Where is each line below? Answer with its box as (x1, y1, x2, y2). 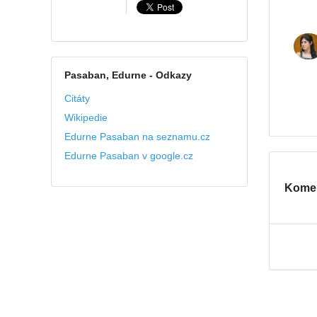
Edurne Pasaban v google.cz (64, 150, 193, 162)
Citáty (64, 93, 90, 105)
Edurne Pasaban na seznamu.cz (64, 131, 210, 143)
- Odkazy (146, 69, 192, 81)
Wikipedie (64, 112, 108, 124)
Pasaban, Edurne (64, 69, 146, 81)
